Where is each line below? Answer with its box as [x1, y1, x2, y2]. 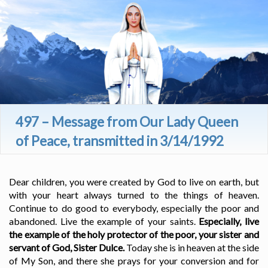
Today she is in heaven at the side [124, 242, 259, 254]
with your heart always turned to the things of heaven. [9, 189, 259, 201]
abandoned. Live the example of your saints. [9, 215, 199, 227]
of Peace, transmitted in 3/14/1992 [16, 133, 224, 150]
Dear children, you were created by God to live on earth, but [9, 176, 259, 188]
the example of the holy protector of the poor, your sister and [9, 229, 259, 240]
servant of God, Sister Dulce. [9, 242, 124, 254]
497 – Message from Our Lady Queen [16, 114, 238, 130]
